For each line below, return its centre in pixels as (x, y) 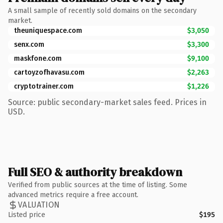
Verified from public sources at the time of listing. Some (98, 185)
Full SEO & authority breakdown (95, 172)
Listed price (27, 215)
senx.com (29, 44)
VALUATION (39, 205)
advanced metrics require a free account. (73, 195)
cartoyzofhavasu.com (49, 72)
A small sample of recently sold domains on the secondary (102, 10)
